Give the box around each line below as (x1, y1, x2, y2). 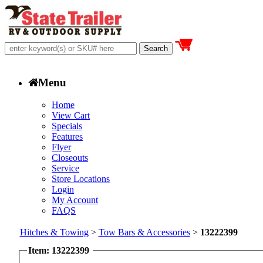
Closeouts (52, 153, 88, 163)
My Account (52, 195, 98, 205)
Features (52, 131, 83, 142)
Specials (52, 121, 82, 131)
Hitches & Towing (19, 227, 89, 237)
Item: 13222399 (28, 245, 90, 255)
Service (52, 163, 79, 174)
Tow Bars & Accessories (98, 227, 190, 237)
